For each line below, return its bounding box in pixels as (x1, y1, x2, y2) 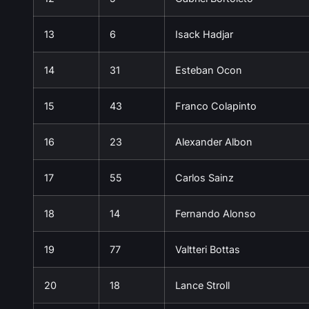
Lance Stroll (175, 279, 230, 291)
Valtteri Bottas (175, 243, 240, 255)
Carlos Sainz (175, 171, 234, 183)
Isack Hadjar (175, 28, 233, 40)
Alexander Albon (175, 135, 252, 148)
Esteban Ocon (175, 63, 242, 76)
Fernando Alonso (175, 207, 256, 219)
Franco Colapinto (175, 99, 257, 112)
